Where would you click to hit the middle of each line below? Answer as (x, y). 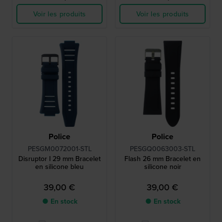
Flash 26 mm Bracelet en (163, 159)
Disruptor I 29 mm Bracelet (59, 159)
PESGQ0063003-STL (163, 149)
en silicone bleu (59, 167)
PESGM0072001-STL (59, 149)
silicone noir (163, 167)
